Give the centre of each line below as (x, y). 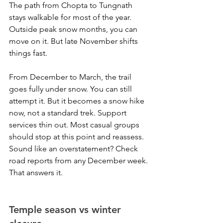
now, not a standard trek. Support (69, 113)
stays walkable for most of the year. (71, 17)
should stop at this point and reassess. (76, 137)
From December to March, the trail (71, 77)
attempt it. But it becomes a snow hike (78, 101)
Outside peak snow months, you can (74, 29)
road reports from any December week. (79, 161)
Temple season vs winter (66, 210)
